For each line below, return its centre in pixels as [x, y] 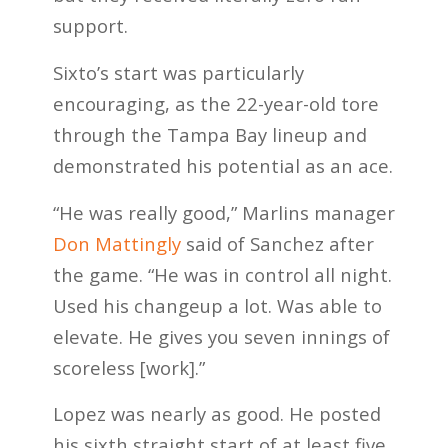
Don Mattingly [116, 243]
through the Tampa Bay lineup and [209, 135]
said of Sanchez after [277, 243]
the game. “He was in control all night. [222, 274]
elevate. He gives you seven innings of [221, 336]
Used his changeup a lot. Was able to [217, 305]
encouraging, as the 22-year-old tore [215, 104]
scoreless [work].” [128, 367]
